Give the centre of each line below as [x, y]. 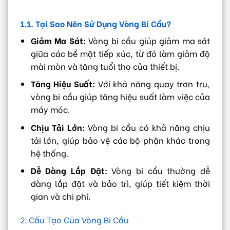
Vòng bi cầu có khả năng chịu [147, 127]
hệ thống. [49, 152]
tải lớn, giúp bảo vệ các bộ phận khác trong [120, 140]
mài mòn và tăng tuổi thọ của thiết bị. [105, 66]
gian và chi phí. [60, 196]
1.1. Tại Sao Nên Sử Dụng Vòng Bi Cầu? [95, 23]
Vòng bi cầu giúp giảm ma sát [148, 40]
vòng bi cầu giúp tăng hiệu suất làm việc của [120, 97]
